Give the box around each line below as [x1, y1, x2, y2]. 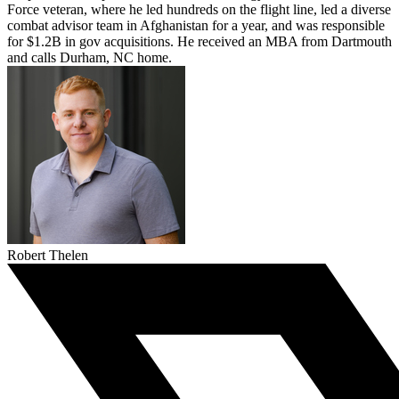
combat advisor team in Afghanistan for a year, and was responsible [7, 18, 385, 34]
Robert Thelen [7, 248, 88, 264]
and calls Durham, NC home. [7, 50, 172, 66]
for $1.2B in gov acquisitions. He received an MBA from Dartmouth [7, 34, 392, 50]
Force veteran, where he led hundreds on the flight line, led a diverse [7, 2, 391, 18]
